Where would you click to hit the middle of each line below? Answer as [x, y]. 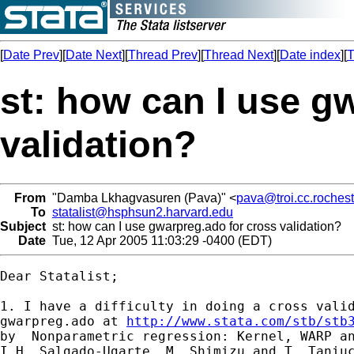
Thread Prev [163, 55]
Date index [310, 55]
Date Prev [31, 55]
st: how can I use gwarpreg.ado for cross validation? [194, 226]
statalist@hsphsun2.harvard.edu [143, 212]
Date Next [94, 55]
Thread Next [239, 55]
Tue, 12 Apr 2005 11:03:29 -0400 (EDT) [159, 240]
